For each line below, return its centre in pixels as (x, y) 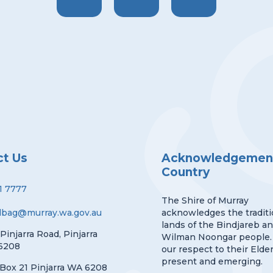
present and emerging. (212, 261)
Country (186, 172)
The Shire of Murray (205, 200)
